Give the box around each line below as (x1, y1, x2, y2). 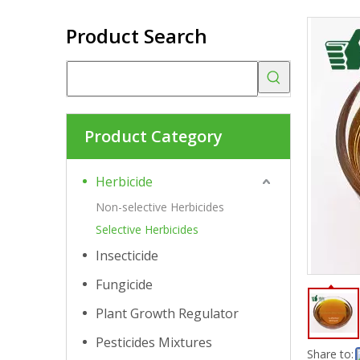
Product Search (66, 22, 207, 49)
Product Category (84, 125, 223, 147)
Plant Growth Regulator (96, 305, 239, 322)
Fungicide (96, 276, 153, 293)
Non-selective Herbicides (96, 199, 224, 215)
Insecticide (96, 247, 158, 264)
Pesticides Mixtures (96, 333, 212, 351)
